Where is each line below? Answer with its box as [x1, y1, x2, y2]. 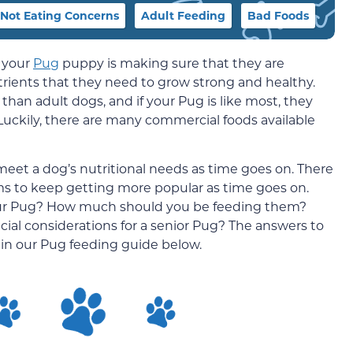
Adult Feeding [141, 7, 225, 23]
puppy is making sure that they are [59, 54, 284, 71]
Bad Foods [247, 7, 309, 23]
